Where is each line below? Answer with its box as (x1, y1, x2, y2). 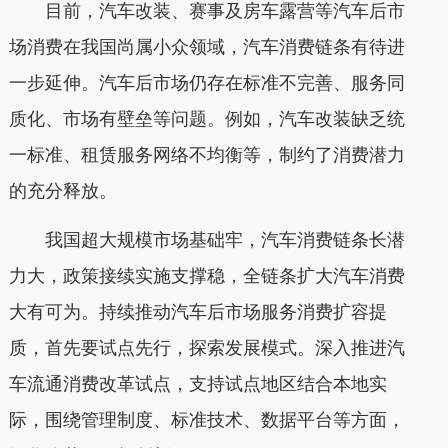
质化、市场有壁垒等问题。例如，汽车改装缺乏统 (8, 108, 405, 129)
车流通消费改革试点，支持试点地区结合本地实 (8, 374, 387, 394)
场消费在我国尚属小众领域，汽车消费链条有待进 (8, 36, 405, 57)
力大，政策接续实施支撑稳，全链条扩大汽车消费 (8, 266, 405, 286)
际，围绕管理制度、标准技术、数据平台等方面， (8, 410, 405, 430)
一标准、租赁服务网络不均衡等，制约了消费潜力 (8, 144, 405, 165)
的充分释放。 (8, 180, 117, 201)
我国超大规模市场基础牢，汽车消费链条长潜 (8, 230, 405, 250)
